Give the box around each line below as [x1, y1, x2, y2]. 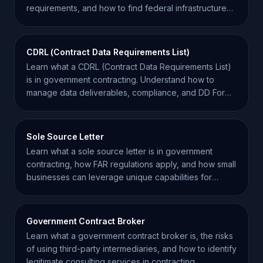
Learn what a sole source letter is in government [26, 146, 213, 156]
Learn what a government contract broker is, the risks [26, 231, 233, 241]
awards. [26, 185, 56, 195]
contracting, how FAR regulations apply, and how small [26, 159, 236, 169]
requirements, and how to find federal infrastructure [26, 3, 227, 13]
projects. [26, 16, 60, 26]
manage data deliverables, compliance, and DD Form [26, 87, 231, 97]
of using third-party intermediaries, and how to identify [26, 244, 237, 254]
